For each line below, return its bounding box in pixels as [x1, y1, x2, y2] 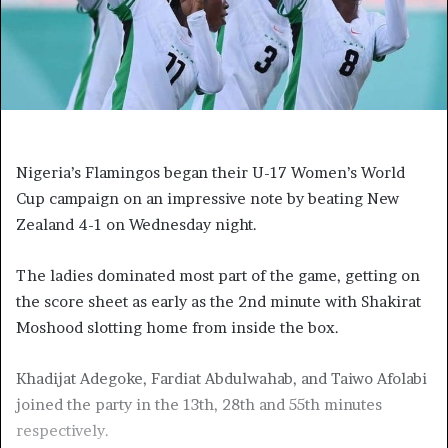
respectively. [16, 420, 109, 440]
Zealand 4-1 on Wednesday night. [16, 214, 257, 234]
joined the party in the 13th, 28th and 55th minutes [16, 394, 382, 414]
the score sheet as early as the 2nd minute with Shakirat [16, 291, 421, 311]
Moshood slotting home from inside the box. [16, 317, 339, 337]
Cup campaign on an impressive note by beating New [16, 188, 399, 208]
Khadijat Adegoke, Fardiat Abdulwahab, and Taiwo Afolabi [16, 368, 427, 388]
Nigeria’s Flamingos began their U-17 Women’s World [16, 162, 405, 182]
